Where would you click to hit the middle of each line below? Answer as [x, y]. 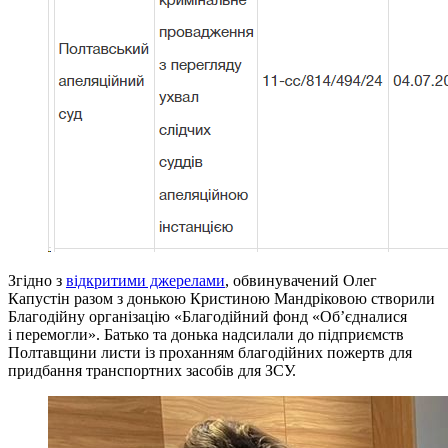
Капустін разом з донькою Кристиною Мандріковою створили [221, 298]
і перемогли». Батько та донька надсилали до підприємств [206, 334]
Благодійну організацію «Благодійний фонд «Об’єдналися [207, 316]
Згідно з [37, 280]
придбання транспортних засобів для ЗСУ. [152, 370]
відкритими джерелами [145, 280]
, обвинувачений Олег [301, 280]
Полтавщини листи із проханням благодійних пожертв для [210, 352]
